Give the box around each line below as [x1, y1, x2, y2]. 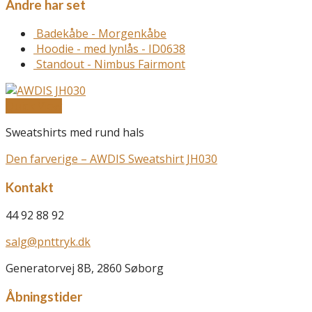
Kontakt [6, 179, 54, 195]
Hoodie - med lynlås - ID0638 [36, 40, 185, 56]
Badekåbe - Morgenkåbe [36, 25, 166, 41]
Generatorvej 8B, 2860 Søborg [6, 260, 164, 276]
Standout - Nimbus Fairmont [36, 56, 185, 72]
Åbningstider [6, 289, 82, 305]
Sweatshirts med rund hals [6, 124, 144, 140]
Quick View [6, 97, 62, 114]
